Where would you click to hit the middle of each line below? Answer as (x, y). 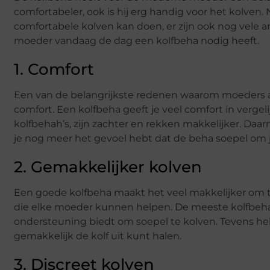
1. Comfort (54, 69)
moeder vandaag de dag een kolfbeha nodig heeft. (137, 40)
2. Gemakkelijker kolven (108, 167)
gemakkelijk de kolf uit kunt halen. (98, 236)
